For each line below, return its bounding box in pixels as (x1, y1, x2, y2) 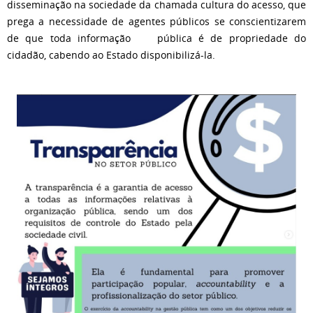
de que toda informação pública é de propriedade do (7, 31, 306, 45)
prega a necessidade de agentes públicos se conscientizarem (7, 15, 306, 28)
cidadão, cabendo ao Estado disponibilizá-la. (7, 48, 215, 61)
